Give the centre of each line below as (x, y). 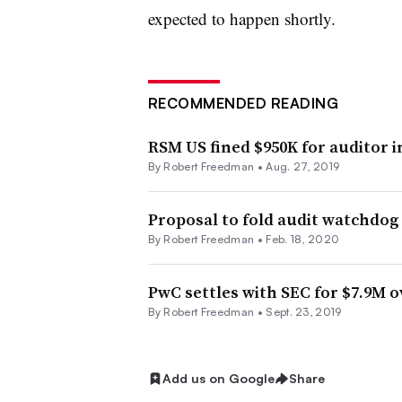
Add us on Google (218, 379)
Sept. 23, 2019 (304, 312)
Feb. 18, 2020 (303, 240)
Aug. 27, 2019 (303, 167)
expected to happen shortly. (241, 19)
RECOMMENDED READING (243, 104)
